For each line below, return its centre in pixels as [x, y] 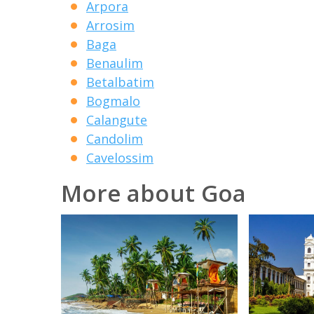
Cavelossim [120, 157]
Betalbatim [120, 82]
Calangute [117, 120]
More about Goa [153, 193]
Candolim [115, 138]
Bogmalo [113, 101]
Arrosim [110, 25]
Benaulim [115, 63]
